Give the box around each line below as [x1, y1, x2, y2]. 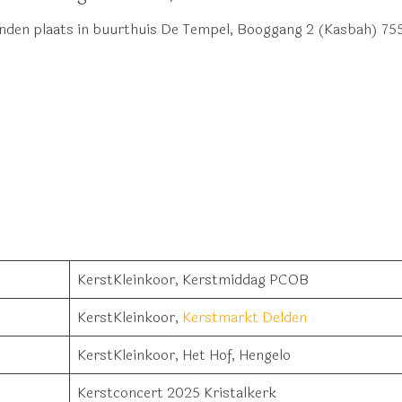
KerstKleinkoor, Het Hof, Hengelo [77, 344, 291, 366]
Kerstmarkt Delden [182, 306, 307, 328]
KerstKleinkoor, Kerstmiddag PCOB [77, 268, 309, 291]
